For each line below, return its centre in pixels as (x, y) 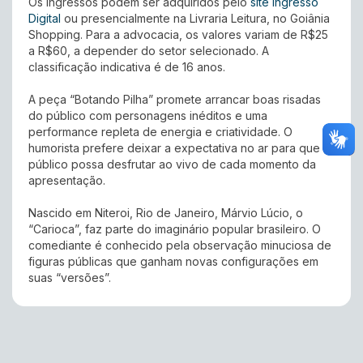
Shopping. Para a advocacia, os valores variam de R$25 (178, 35)
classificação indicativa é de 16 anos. (127, 67)
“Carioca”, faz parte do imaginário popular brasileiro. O (175, 229)
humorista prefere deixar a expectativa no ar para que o (179, 148)
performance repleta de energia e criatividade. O (160, 132)
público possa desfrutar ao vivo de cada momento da (172, 164)
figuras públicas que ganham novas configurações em (173, 262)
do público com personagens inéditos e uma (148, 116)
